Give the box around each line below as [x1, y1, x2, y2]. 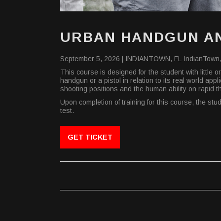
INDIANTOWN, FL [125, 55, 184, 63]
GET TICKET [68, 133, 112, 141]
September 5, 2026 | [60, 55, 125, 63]
